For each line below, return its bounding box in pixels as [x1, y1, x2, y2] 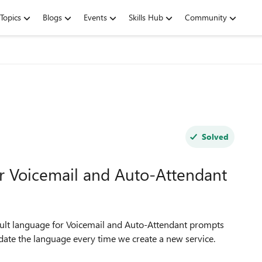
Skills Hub [129, 12, 163, 23]
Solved [201, 131, 229, 142]
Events [84, 12, 107, 23]
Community [185, 12, 227, 23]
